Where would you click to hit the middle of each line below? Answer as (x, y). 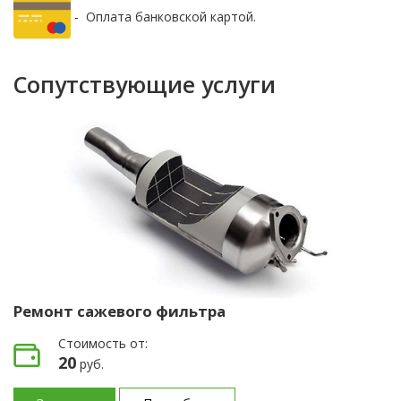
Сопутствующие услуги (145, 84)
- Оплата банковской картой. (163, 16)
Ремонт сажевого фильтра (119, 311)
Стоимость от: (103, 343)
